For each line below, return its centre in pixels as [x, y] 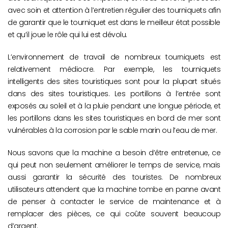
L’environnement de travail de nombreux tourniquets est [114, 57]
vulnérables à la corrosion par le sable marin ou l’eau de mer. [112, 131]
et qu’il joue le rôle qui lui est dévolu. [67, 35]
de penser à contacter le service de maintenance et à [114, 202]
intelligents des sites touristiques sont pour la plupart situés [114, 82]
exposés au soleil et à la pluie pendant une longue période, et [114, 106]
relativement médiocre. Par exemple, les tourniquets [114, 69]
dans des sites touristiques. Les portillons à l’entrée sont [114, 94]
